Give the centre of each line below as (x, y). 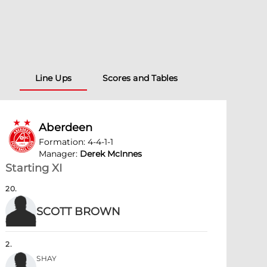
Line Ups (53, 78)
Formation (61, 142)
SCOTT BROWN (79, 212)
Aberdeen (66, 128)
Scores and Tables (140, 78)
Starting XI (34, 168)
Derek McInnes (111, 154)
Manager (58, 154)
